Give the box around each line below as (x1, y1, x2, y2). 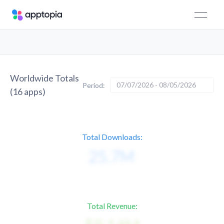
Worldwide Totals (10, 72, 79, 83)
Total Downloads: (81, 132, 142, 141)
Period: (82, 80, 105, 89)
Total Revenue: (86, 201, 137, 210)
